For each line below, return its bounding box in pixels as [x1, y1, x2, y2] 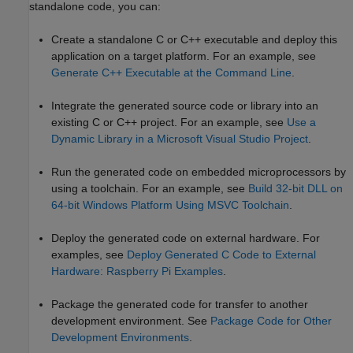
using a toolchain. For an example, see [51, 182, 248, 195]
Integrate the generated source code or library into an [51, 99, 318, 113]
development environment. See [51, 314, 210, 328]
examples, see [51, 248, 127, 262]
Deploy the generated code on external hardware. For [51, 232, 320, 245]
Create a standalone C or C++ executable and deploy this [51, 33, 337, 46]
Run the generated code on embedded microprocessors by [51, 165, 346, 179]
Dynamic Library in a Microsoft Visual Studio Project [51, 132, 308, 146]
